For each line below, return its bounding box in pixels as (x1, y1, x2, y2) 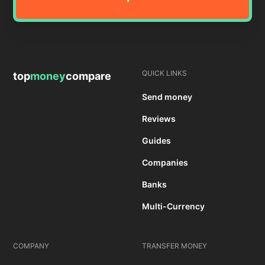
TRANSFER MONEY (142, 241, 207, 251)
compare (66, 70, 112, 83)
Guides (142, 135, 171, 146)
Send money (142, 92, 192, 102)
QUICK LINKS (142, 69, 187, 78)
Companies (142, 157, 188, 168)
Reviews (142, 114, 176, 124)
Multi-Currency (142, 201, 205, 212)
